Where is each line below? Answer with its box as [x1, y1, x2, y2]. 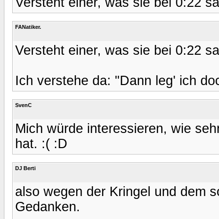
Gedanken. [15, 199, 80, 214]
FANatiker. [15, 23, 41, 30]
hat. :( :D [15, 136, 67, 151]
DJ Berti [15, 165, 36, 171]
